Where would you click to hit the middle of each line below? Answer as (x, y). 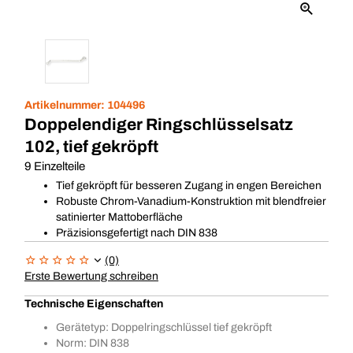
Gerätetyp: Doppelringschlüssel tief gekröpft (164, 327)
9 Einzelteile (55, 166)
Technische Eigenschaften (94, 304)
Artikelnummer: (66, 105)
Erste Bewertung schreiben (91, 276)
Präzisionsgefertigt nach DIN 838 (137, 233)
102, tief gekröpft (91, 147)
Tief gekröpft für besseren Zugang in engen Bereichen (189, 186)
